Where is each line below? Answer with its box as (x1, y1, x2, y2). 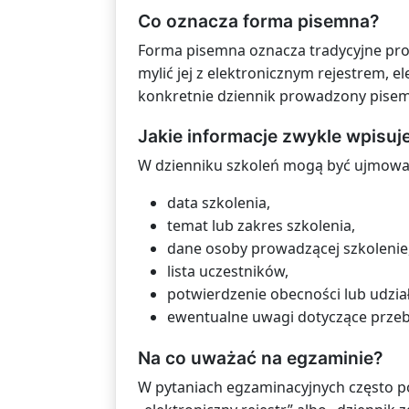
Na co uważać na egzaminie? (138, 346, 383, 369)
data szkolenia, (167, 193, 270, 214)
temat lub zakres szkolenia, (167, 215, 355, 236)
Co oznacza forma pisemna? (138, 10, 379, 33)
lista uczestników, (167, 261, 288, 282)
